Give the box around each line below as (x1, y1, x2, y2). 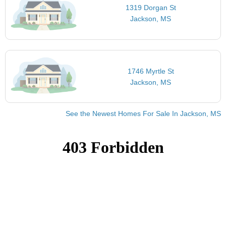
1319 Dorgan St (125, 4, 176, 12)
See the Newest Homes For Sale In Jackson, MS (66, 109, 221, 118)
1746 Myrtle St (127, 67, 174, 75)
